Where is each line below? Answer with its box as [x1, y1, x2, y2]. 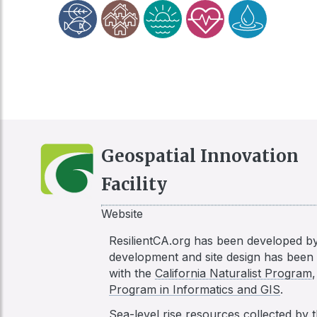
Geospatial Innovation [101, 145, 299, 168]
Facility [101, 173, 167, 196]
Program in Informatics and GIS [108, 282, 280, 297]
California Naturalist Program [154, 266, 312, 281]
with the [108, 266, 155, 281]
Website [101, 207, 143, 221]
